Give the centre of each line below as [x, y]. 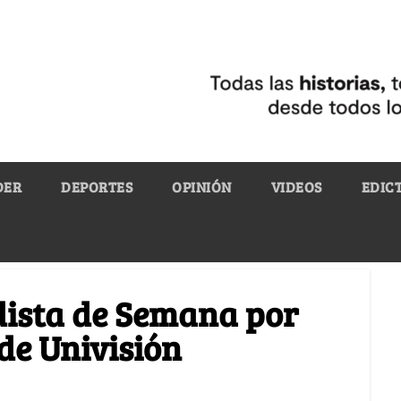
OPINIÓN [202, 186]
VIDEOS [296, 186]
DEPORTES [97, 186]
